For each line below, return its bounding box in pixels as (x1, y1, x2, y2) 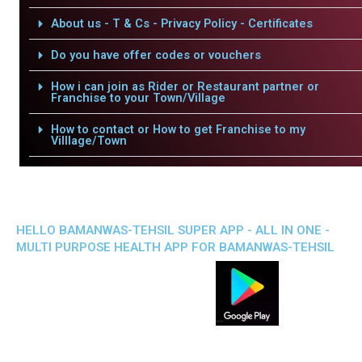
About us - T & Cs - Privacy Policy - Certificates (50, 16, 313, 31)
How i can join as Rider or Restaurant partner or (50, 79, 319, 94)
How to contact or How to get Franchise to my (50, 122, 305, 137)
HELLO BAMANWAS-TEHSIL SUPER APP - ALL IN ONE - (16, 223, 330, 238)
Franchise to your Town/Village (50, 90, 225, 105)
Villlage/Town (50, 133, 127, 148)
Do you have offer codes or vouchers (50, 48, 261, 62)
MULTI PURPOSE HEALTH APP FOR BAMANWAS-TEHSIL (16, 240, 335, 255)
